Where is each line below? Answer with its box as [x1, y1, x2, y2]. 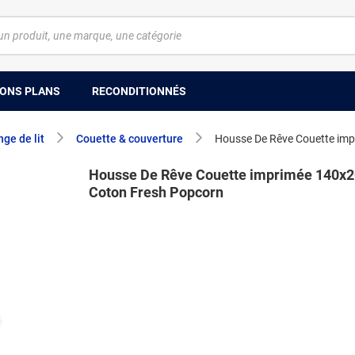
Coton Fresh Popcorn [89, 184, 223, 200]
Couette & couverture [76, 132, 183, 145]
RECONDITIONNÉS [92, 84, 186, 97]
